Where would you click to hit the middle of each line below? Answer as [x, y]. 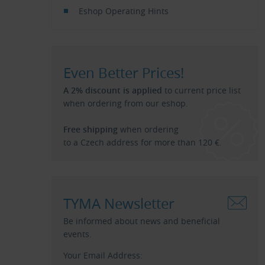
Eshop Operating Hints [123, 11]
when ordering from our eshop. [126, 103]
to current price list [201, 90]
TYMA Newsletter [119, 203]
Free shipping [91, 129]
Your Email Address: [103, 255]
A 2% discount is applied [113, 90]
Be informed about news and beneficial [142, 221]
